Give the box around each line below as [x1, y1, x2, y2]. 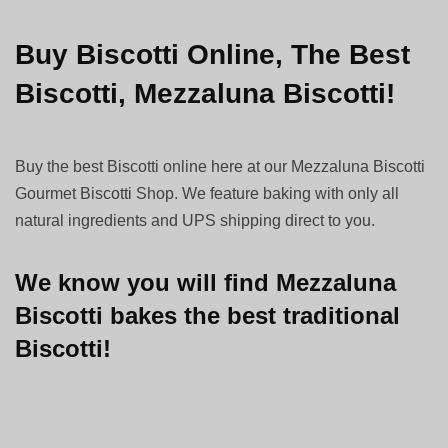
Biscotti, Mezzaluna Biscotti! [15, 77, 395, 109]
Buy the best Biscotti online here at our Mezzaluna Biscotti [15, 157, 426, 175]
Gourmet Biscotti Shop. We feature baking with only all [15, 184, 400, 202]
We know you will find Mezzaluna [15, 268, 396, 296]
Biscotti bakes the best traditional [15, 301, 400, 329]
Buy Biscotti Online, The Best [15, 38, 410, 70]
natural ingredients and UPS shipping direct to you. [15, 211, 376, 229]
